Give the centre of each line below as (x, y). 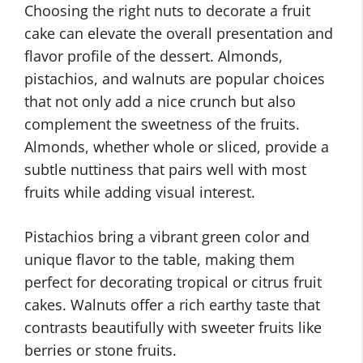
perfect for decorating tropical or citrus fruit (173, 282)
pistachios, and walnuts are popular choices (175, 79)
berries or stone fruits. (100, 350)
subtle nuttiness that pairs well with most (165, 169)
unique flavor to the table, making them (160, 259)
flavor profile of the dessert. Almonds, (154, 56)
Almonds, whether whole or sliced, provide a (177, 147)
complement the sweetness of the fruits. (162, 124)
